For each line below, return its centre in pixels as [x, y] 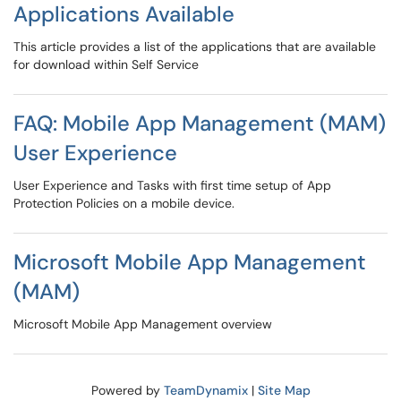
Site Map [284, 390]
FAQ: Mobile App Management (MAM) [200, 123]
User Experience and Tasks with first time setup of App [172, 185]
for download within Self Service [106, 64]
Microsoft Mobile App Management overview [143, 324]
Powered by [127, 390]
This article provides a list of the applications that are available [195, 47]
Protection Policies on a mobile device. [124, 203]
